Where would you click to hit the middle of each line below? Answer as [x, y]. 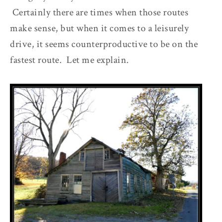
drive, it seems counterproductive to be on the [104, 44]
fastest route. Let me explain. [70, 60]
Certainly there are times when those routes [99, 12]
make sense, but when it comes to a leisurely [99, 28]
